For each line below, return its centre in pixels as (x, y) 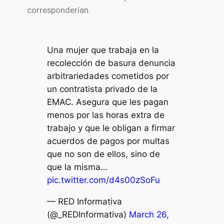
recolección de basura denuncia (111, 63)
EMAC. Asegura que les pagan (107, 102)
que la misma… (77, 167)
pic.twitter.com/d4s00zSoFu (103, 180)
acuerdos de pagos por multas (108, 141)
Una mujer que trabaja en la (103, 50)
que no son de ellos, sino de (103, 154)
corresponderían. (58, 10)
